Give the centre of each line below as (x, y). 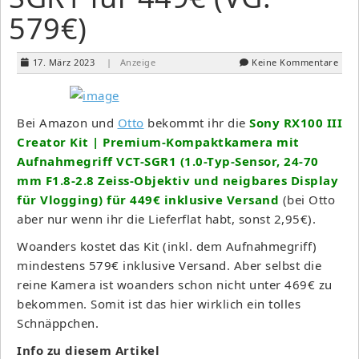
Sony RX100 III (296, 122)
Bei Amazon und (67, 122)
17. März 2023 (63, 62)
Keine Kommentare (295, 62)
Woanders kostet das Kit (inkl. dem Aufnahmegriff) (167, 246)
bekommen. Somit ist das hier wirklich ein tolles (159, 303)
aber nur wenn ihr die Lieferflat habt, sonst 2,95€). (166, 218)
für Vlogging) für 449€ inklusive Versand (148, 199)
